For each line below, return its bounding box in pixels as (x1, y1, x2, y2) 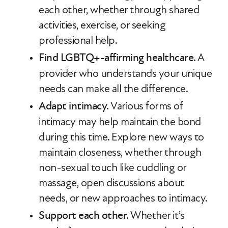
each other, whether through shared (39, 3, 199, 16)
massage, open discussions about (39, 176, 184, 189)
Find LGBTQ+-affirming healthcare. (39, 51, 196, 65)
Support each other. (39, 209, 129, 222)
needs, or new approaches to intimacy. (39, 191, 208, 205)
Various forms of (108, 99, 182, 112)
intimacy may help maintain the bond (39, 115, 201, 128)
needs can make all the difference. (39, 82, 188, 95)
